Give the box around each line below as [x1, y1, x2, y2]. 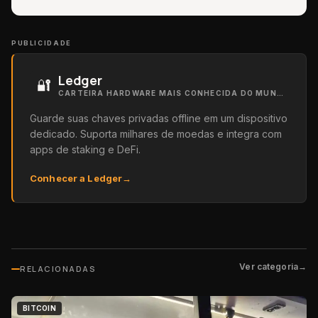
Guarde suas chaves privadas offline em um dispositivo [30, 112, 287, 124]
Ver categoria [239, 261, 298, 272]
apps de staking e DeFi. [30, 143, 141, 155]
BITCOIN [23, 304, 56, 312]
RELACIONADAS [20, 263, 97, 274]
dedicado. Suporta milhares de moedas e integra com [30, 128, 282, 140]
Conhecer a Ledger [30, 172, 123, 184]
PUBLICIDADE [11, 39, 72, 47]
